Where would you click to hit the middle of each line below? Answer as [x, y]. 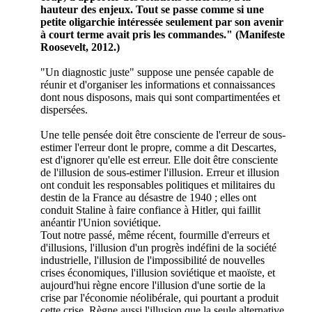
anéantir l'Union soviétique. [101, 222]
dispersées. [64, 109]
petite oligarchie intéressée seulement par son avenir [162, 22]
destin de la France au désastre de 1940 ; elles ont [148, 197]
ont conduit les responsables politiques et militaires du [158, 185]
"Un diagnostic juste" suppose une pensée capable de [157, 72]
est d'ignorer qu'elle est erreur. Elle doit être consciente [159, 159]
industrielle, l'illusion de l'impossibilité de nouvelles [153, 260]
